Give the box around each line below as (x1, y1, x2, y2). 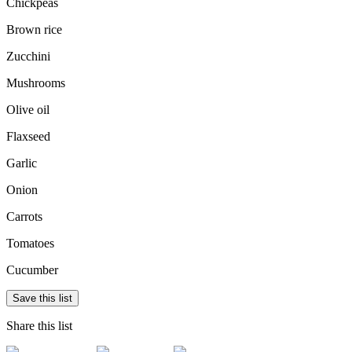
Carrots (6, 210, 42, 224)
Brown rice (6, 23, 62, 37)
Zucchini (6, 49, 50, 64)
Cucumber (6, 263, 58, 277)
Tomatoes (6, 236, 54, 251)
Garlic (6, 156, 37, 170)
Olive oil (6, 103, 49, 117)
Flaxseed (6, 130, 50, 144)
